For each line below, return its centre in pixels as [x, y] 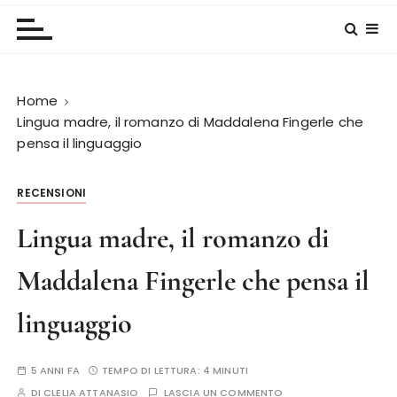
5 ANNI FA [55, 370]
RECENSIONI [51, 193]
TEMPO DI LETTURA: [152, 370]
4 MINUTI [226, 370]
